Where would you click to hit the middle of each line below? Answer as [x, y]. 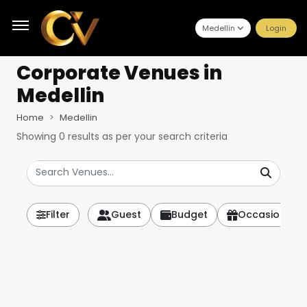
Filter [58, 214]
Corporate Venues [108, 73]
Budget [189, 214]
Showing [38, 136]
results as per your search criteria [146, 136]
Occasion [262, 214]
